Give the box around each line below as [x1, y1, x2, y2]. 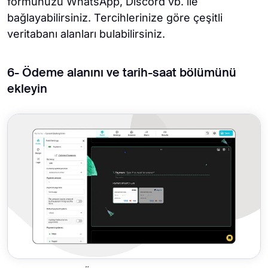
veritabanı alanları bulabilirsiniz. [7, 27, 165, 40]
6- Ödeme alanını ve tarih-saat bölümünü [7, 67, 236, 80]
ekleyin [7, 83, 47, 96]
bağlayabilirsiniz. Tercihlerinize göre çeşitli [7, 11, 223, 24]
